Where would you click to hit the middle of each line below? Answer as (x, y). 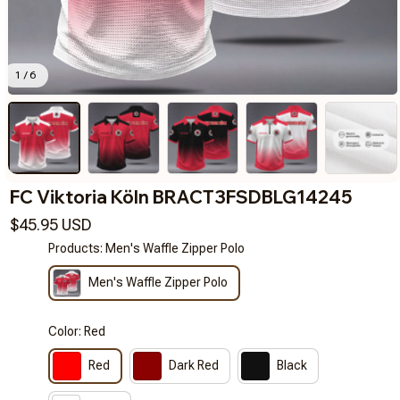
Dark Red (194, 366)
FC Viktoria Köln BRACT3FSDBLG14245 (181, 196)
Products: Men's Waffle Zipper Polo (147, 248)
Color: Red (77, 331)
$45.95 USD (51, 224)
